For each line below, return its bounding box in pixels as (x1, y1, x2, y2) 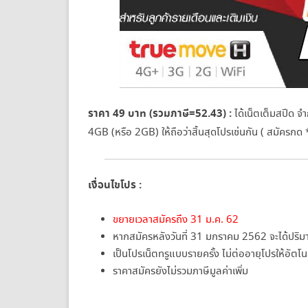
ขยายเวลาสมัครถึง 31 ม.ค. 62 (113, 212, 239, 228)
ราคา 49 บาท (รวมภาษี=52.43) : (88, 106, 232, 122)
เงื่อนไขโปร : (88, 177, 142, 194)
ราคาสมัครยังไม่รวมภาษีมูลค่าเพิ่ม (113, 264, 248, 280)
